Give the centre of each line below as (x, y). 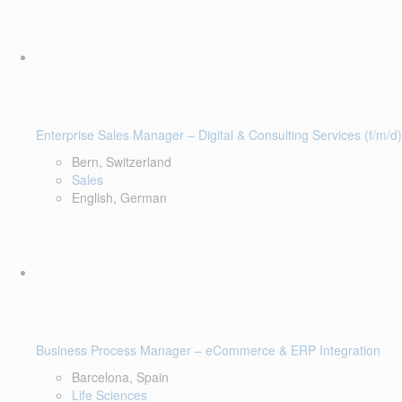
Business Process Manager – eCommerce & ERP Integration (208, 350)
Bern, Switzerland (122, 162)
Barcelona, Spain (120, 377)
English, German (119, 197)
